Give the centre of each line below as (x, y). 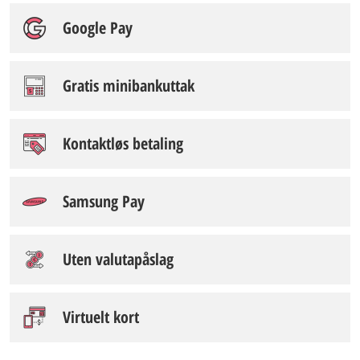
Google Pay (98, 28)
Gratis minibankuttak (129, 86)
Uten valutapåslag (118, 259)
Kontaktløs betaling (123, 143)
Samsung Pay (104, 201)
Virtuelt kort (101, 317)
